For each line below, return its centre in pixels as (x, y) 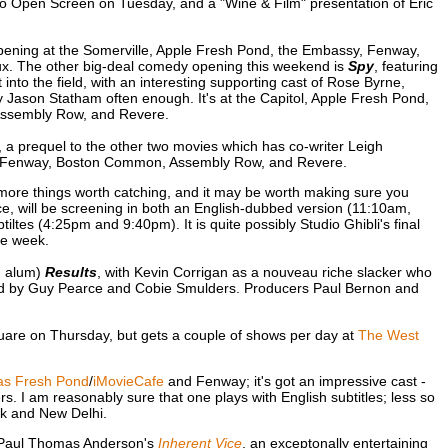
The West (388, 334)
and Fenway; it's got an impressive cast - (294, 380)
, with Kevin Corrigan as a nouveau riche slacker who (264, 272)
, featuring (405, 65)
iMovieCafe (128, 380)
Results (70, 272)
